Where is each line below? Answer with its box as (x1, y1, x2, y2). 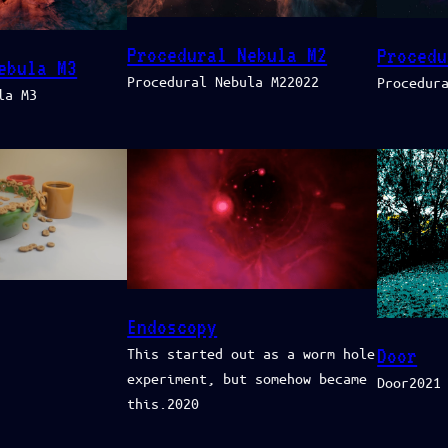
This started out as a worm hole (127, 344, 376, 363)
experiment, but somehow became (127, 369, 368, 388)
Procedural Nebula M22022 (127, 71, 320, 90)
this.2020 (127, 394, 200, 413)
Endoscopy (127, 315, 218, 340)
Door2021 (377, 372, 442, 391)
